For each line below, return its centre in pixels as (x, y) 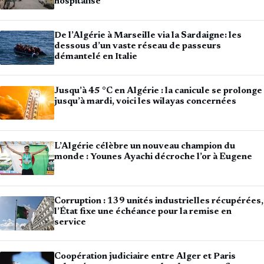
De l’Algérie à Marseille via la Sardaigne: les (148, 36)
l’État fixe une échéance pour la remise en (143, 212)
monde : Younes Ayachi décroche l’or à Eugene (153, 157)
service (70, 223)
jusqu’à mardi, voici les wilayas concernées (145, 101)
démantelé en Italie (96, 57)
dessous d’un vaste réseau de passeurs (138, 47)
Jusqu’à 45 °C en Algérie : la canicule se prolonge (158, 91)
